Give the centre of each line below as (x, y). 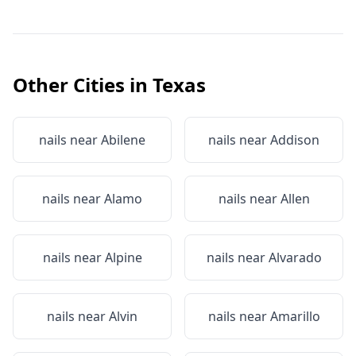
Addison (295, 140)
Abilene (123, 140)
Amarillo (295, 316)
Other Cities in (83, 85)
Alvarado (295, 257)
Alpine (123, 257)
